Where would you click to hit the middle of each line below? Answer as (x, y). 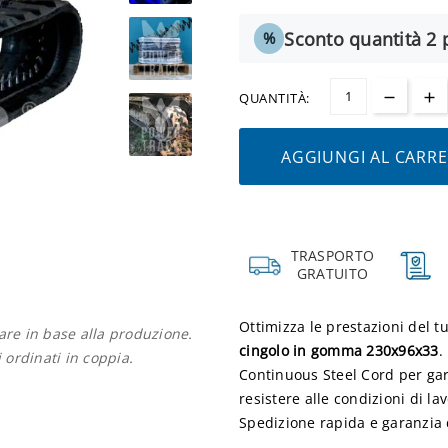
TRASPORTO (332, 255)
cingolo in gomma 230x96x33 (339, 350)
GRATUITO (332, 273)
